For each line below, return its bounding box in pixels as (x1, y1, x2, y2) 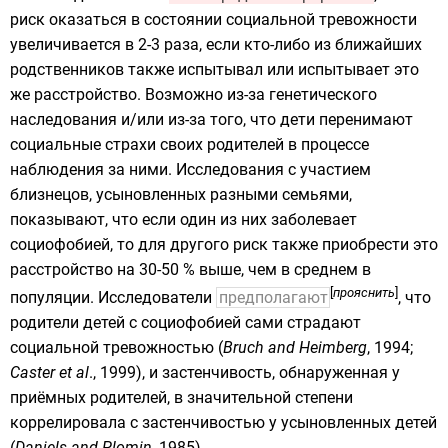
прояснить (333, 285, 396, 300)
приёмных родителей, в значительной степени (10, 388, 353, 408)
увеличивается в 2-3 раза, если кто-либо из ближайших (10, 35, 422, 54)
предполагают (218, 288, 328, 308)
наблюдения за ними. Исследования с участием (10, 160, 371, 179)
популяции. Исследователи (10, 288, 216, 308)
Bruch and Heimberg (223, 338, 367, 358)
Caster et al (10, 363, 89, 383)
